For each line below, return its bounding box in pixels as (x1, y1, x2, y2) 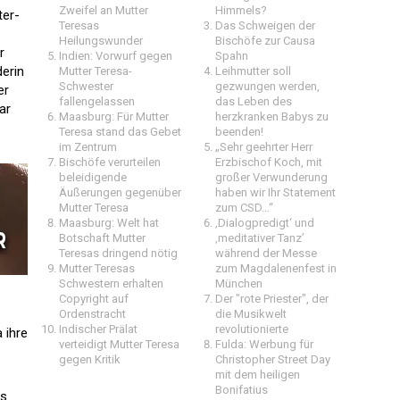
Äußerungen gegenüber (59, 186, 181, 199)
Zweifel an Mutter (59, 4, 148, 17)
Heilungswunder (59, 34, 143, 47)
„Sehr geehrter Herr (215, 140, 312, 154)
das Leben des (215, 95, 292, 108)
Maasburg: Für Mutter (59, 110, 169, 123)
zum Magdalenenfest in (215, 262, 337, 275)
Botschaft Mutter (59, 231, 146, 245)
